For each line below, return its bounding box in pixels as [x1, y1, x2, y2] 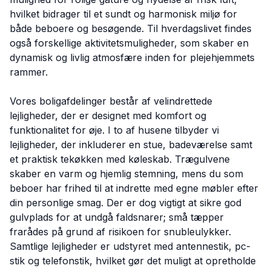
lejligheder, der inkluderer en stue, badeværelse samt [10, 139, 252, 151]
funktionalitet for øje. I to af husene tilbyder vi [10, 124, 219, 136]
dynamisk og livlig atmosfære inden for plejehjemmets [10, 51, 255, 64]
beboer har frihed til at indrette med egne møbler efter [10, 182, 258, 194]
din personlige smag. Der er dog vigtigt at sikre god [10, 197, 241, 209]
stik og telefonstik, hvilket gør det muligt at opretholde [10, 255, 256, 267]
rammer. [10, 66, 48, 78]
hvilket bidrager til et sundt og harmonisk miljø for [10, 8, 237, 20]
